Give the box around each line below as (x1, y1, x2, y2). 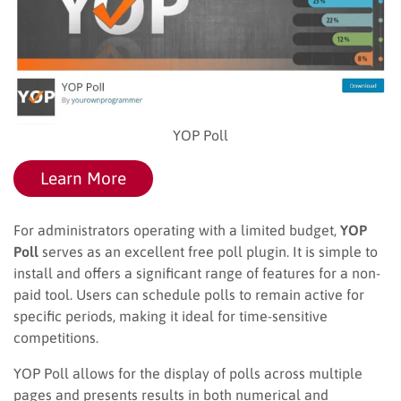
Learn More (40, 167, 126, 188)
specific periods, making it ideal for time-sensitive (13, 307, 328, 324)
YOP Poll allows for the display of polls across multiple (13, 364, 363, 381)
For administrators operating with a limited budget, (13, 221, 340, 238)
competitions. (13, 328, 98, 346)
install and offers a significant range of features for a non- (13, 264, 380, 281)
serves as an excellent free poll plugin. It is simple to (38, 243, 378, 260)
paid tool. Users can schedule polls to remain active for (13, 286, 364, 303)
